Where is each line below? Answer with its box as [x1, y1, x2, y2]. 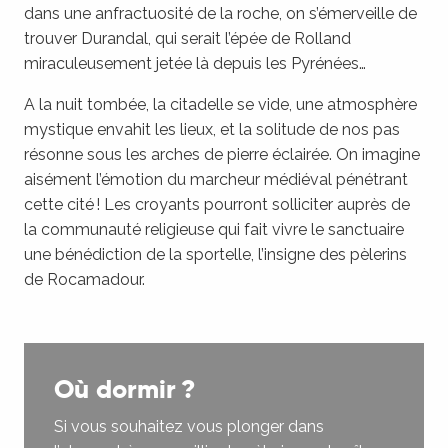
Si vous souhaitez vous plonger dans [54, 417, 324, 436]
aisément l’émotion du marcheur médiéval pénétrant [24, 170, 408, 189]
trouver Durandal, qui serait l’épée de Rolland [24, 29, 351, 48]
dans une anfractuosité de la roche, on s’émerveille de [24, 4, 417, 23]
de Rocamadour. [24, 270, 145, 289]
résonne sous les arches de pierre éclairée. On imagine [24, 145, 420, 164]
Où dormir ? [54, 373, 196, 406]
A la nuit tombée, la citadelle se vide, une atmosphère [24, 95, 417, 114]
